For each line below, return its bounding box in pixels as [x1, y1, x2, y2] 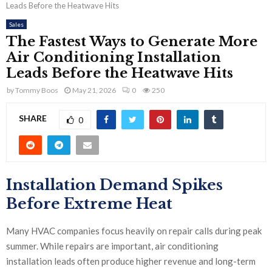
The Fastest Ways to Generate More [6, 33, 257, 50]
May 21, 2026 [72, 85, 116, 95]
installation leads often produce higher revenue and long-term [6, 256, 256, 267]
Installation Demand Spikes [6, 176, 223, 194]
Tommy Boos [15, 85, 58, 95]
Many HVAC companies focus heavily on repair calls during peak [6, 225, 262, 237]
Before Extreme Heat [6, 195, 172, 213]
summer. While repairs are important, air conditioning [6, 240, 219, 252]
